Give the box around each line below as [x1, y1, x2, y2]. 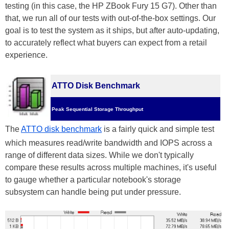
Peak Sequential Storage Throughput [52, 106, 143, 112]
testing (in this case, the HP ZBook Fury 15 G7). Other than [5, 2, 217, 10]
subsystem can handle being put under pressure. [5, 188, 183, 196]
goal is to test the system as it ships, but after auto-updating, [5, 26, 219, 35]
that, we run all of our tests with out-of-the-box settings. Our [5, 14, 216, 22]
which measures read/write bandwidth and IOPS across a [5, 139, 212, 147]
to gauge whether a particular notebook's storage [5, 175, 181, 184]
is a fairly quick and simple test [102, 125, 214, 133]
